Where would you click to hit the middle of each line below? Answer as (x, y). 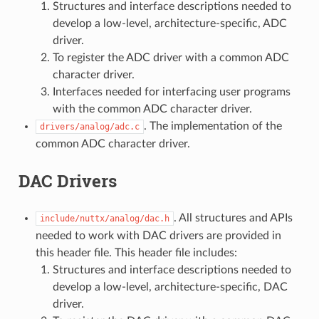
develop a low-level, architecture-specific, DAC (170, 287)
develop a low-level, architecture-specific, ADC (169, 23)
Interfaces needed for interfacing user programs (171, 91)
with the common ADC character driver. (152, 109)
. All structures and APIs (233, 218)
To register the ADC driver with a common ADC (171, 57)
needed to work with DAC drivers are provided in (158, 235)
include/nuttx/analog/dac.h (104, 218)
